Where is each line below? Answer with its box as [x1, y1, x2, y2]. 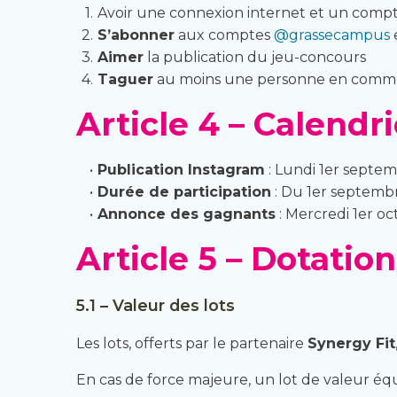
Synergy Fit [307, 335, 395, 352]
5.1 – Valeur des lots [76, 296, 235, 315]
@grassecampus [273, 27, 390, 43]
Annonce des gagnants [97, 206, 276, 222]
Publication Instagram [97, 161, 265, 178]
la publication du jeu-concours [143, 49, 366, 66]
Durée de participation [97, 183, 271, 200]
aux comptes [174, 27, 274, 43]
